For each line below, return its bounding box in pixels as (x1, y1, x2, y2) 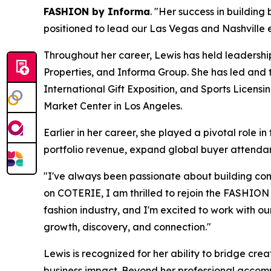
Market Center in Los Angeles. (44, 100, 182, 113)
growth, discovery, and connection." (44, 221, 211, 233)
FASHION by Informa (44, 5, 150, 18)
